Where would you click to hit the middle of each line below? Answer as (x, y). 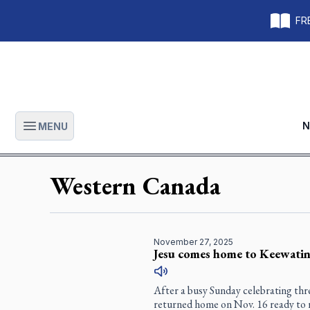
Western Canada (135, 186)
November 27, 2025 (193, 242)
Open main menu (89, 133)
